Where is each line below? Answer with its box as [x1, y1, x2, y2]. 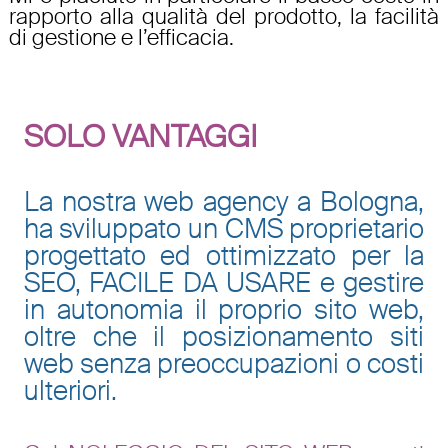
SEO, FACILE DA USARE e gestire [23, 264, 425, 300]
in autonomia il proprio [23, 291, 315, 327]
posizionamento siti [182, 318, 425, 354]
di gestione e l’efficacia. [8, 23, 234, 52]
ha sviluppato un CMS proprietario [23, 210, 425, 246]
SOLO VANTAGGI [23, 116, 257, 157]
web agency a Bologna [144, 183, 419, 219]
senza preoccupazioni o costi [73, 345, 425, 381]
